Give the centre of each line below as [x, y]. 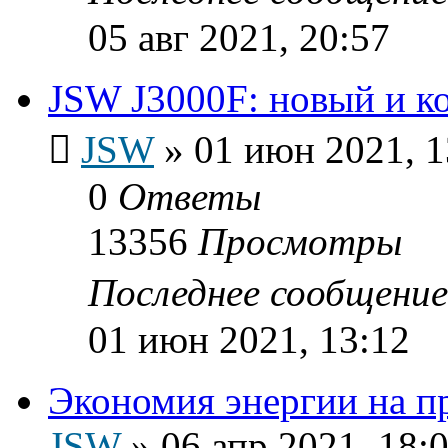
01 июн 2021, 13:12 [249, 339]
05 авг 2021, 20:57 [239, 37]
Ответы [189, 196]
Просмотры [300, 241]
